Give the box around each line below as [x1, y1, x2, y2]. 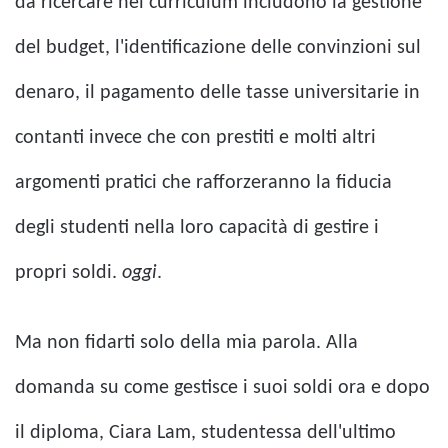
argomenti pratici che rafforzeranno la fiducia [15, 172, 392, 193]
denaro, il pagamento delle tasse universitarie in [15, 82, 420, 103]
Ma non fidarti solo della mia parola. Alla [15, 332, 358, 353]
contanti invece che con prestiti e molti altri [15, 127, 376, 148]
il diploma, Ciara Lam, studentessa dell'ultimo [15, 422, 396, 443]
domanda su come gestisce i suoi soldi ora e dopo [15, 377, 430, 398]
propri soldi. [15, 262, 122, 283]
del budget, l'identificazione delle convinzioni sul [15, 37, 421, 58]
